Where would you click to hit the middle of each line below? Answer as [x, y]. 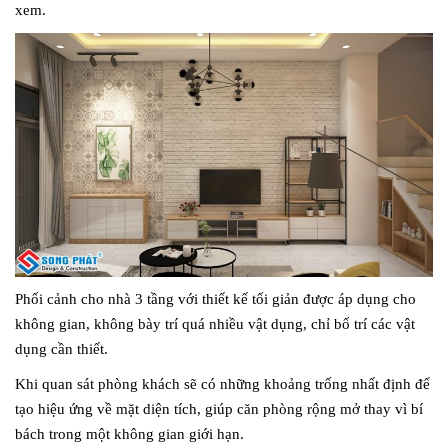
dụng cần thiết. [61, 348]
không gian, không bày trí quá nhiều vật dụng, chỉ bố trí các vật [215, 323]
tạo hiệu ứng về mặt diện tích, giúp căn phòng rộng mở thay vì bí [219, 408]
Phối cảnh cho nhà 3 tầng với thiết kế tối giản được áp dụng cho [215, 298]
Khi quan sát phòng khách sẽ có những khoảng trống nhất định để [222, 383]
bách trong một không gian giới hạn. [129, 433]
